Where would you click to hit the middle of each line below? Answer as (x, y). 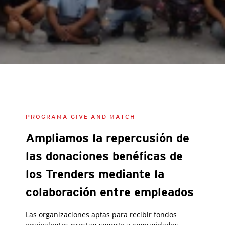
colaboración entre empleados (110, 192)
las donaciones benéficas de (104, 156)
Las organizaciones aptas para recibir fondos (101, 215)
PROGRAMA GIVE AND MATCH (81, 116)
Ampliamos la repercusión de (107, 138)
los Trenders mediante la (95, 174)
